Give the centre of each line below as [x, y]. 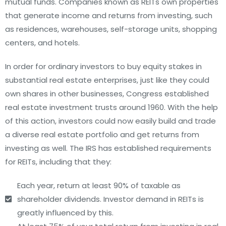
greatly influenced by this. [65, 213]
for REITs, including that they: [58, 162]
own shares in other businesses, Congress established [107, 94]
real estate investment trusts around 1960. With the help [111, 107]
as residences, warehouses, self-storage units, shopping [111, 29]
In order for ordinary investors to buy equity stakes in [103, 66]
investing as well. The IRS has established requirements [108, 148]
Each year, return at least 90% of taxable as [99, 185]
